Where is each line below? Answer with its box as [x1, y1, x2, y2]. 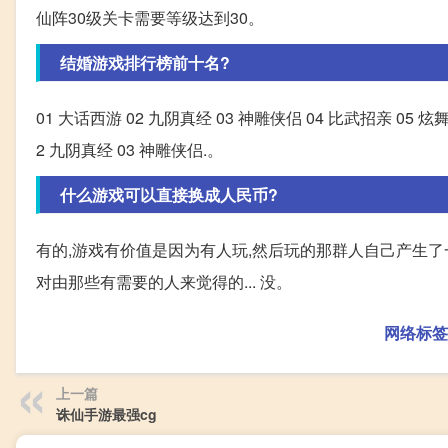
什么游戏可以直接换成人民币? [60, 183, 278, 207]
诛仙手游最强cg [56, 404, 157, 425]
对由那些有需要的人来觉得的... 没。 [36, 270, 292, 294]
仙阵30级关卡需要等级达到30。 [36, 6, 264, 30]
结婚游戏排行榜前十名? [60, 51, 230, 75]
